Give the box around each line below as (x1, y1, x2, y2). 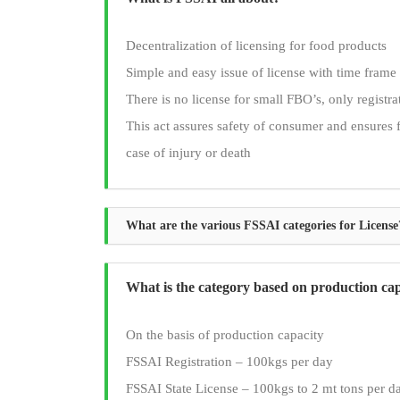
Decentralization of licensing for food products (126, 37, 387, 53)
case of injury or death (126, 145, 251, 160)
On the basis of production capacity (126, 327, 324, 342)
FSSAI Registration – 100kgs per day (126, 354, 333, 369)
